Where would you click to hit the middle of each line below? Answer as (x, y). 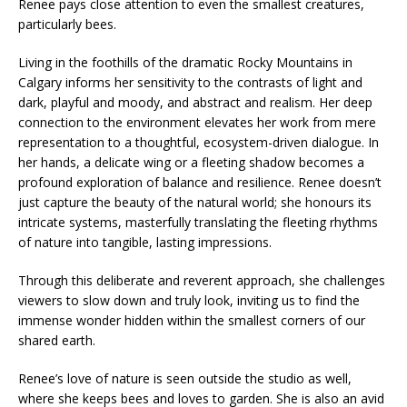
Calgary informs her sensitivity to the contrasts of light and (190, 83)
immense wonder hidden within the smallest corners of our (192, 321)
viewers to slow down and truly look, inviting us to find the (189, 301)
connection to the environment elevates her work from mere (197, 123)
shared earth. (57, 341)
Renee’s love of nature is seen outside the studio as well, (185, 379)
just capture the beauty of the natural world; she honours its (195, 203)
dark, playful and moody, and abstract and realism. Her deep (195, 103)
